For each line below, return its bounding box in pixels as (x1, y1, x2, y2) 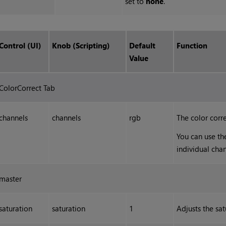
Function (177, 40, 208, 51)
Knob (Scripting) (52, 40, 110, 51)
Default (129, 40, 156, 51)
